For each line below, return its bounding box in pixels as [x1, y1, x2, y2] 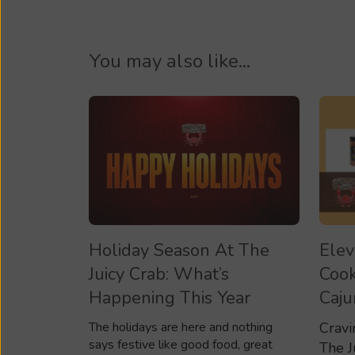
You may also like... [89, 48, 250, 74]
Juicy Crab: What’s [89, 262, 229, 287]
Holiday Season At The [89, 239, 269, 263]
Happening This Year [89, 286, 250, 311]
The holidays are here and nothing [89, 319, 273, 337]
